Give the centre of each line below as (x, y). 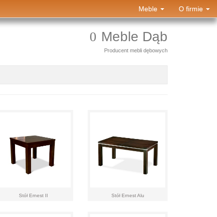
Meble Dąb (134, 37)
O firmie (192, 9)
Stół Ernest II (33, 195)
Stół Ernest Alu (128, 195)
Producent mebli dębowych (136, 50)
